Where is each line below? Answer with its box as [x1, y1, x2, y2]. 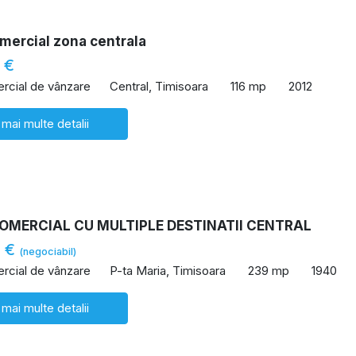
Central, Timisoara [110, 78, 208, 94]
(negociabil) [19, 246, 76, 258]
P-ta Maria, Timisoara [110, 262, 226, 278]
